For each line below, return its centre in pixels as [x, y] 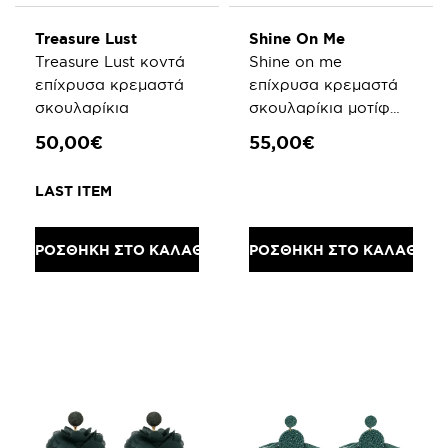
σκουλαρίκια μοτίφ [319, 107]
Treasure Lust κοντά [110, 61]
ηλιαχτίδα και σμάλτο [329, 130]
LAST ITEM [73, 191]
